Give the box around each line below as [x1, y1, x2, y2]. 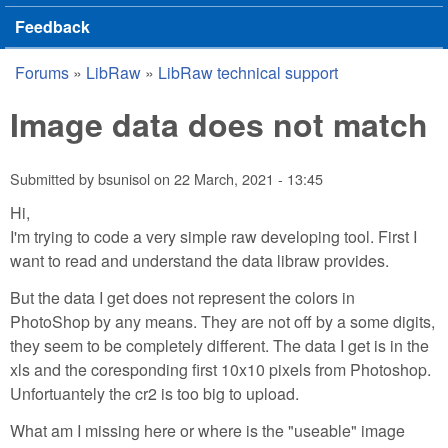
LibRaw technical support [158, 61, 338, 84]
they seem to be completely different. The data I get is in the [10, 333, 429, 357]
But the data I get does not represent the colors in [10, 285, 355, 309]
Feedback [15, 15, 90, 38]
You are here [10, 70, 163, 108]
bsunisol [98, 168, 150, 190]
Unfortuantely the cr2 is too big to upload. [10, 381, 299, 405]
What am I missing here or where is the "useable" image [10, 418, 405, 442]
